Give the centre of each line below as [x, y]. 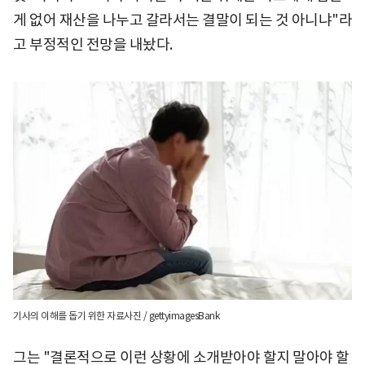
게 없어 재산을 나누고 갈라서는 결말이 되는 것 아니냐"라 [182, 20]
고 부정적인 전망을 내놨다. [94, 44]
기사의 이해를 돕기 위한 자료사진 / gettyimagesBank [116, 315]
